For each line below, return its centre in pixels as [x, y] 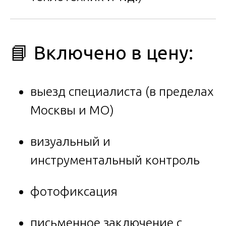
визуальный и [70, 141]
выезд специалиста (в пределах [122, 91]
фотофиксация [74, 191]
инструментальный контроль [115, 160]
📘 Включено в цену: [102, 52]
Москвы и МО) [72, 110]
